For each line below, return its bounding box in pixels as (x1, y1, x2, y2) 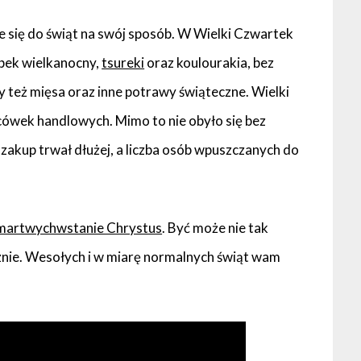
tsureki (102, 53, 145, 71)
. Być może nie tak (162, 219, 269, 237)
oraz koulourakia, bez (144, 53, 275, 71)
